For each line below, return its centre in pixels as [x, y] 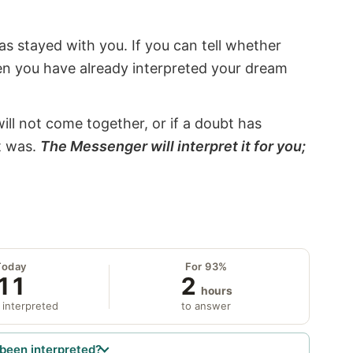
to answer [206, 306]
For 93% [206, 267]
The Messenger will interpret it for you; [173, 147]
